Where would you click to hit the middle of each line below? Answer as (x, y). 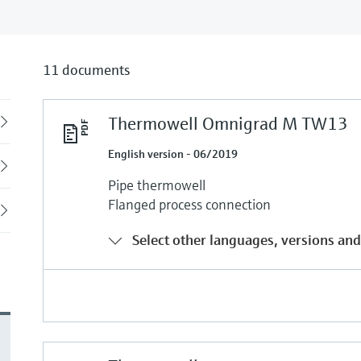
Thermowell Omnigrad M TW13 (228, 123)
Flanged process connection (190, 204)
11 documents (87, 69)
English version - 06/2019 (173, 154)
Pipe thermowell (157, 185)
